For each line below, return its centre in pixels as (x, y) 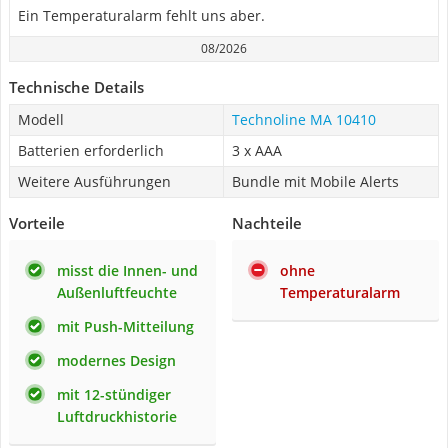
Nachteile (267, 223)
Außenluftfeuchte (117, 292)
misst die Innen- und (127, 270)
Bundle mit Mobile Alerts (315, 181)
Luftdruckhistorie (117, 416)
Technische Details (76, 87)
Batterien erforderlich (91, 150)
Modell (41, 119)
